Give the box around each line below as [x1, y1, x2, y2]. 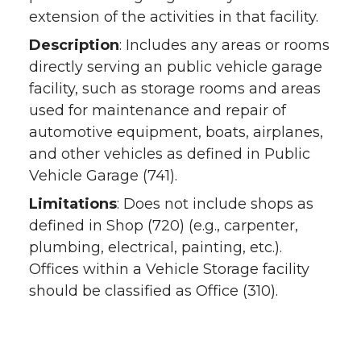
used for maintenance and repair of [29, 102, 286, 119]
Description [29, 36, 119, 54]
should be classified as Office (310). [29, 282, 278, 300]
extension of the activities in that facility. [29, 8, 318, 26]
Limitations [29, 195, 117, 213]
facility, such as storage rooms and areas [29, 80, 321, 98]
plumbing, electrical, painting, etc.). [29, 239, 282, 256]
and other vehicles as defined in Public [29, 145, 310, 163]
